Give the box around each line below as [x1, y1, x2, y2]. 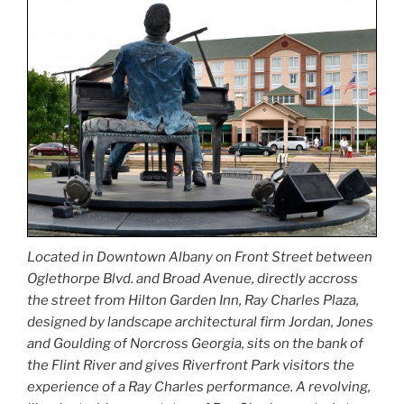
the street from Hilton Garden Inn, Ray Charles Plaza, [27, 291, 359, 308]
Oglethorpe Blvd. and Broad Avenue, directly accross [27, 270, 358, 287]
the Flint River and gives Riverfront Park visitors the [27, 356, 354, 373]
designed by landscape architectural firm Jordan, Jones [27, 313, 373, 330]
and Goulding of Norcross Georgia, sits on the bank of [27, 335, 363, 352]
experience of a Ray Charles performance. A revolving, [27, 378, 371, 395]
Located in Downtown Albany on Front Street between [27, 248, 372, 265]
